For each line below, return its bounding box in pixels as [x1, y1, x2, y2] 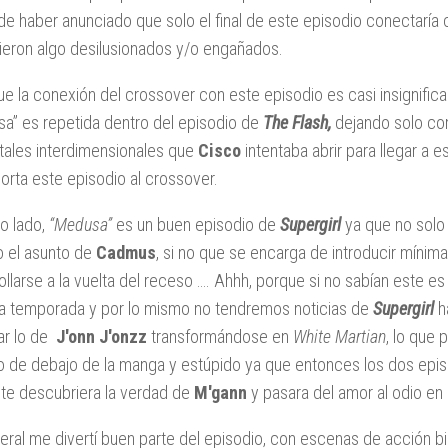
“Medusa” [49, 213, 112, 235]
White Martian [293, 325, 386, 347]
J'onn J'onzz [56, 325, 147, 347]
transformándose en [147, 325, 293, 347]
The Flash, [263, 111, 331, 133]
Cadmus [96, 241, 156, 263]
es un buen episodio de [112, 213, 280, 235]
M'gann [194, 381, 247, 403]
